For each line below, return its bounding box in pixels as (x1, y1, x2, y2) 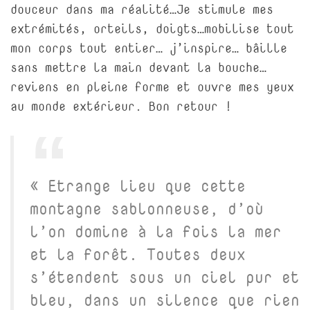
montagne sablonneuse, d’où (29, 197, 264, 219)
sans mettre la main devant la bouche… (10, 59, 266, 77)
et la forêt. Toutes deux (29, 243, 246, 265)
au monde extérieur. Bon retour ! (10, 98, 232, 116)
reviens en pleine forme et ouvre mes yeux (10, 78, 294, 96)
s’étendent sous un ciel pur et (29, 266, 300, 288)
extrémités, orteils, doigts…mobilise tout (10, 20, 294, 38)
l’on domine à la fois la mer (29, 220, 282, 242)
